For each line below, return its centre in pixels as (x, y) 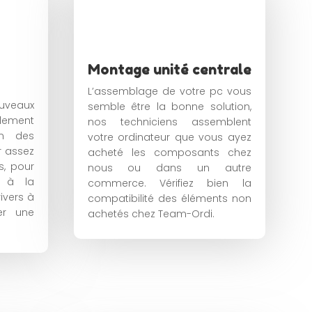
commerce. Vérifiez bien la (169, 184)
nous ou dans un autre (169, 168)
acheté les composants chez (169, 153)
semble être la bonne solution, (169, 107)
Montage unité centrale (169, 70)
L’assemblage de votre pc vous (169, 92)
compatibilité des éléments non (169, 199)
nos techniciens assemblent (169, 122)
